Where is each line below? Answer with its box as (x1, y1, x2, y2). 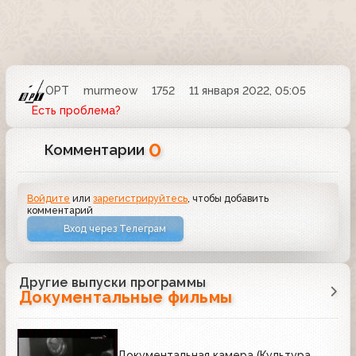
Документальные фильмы (19, 288, 233, 308)
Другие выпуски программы (19, 275, 207, 291)
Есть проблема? (31, 103, 121, 117)
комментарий (27, 203, 94, 216)
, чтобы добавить (188, 192, 269, 204)
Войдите (27, 192, 71, 204)
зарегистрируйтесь (93, 192, 188, 204)
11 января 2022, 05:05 (188, 84, 306, 98)
